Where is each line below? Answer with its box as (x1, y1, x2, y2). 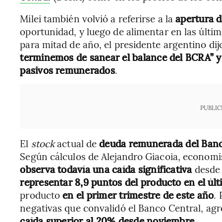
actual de (55, 137, 100, 150)
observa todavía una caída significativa (20, 163, 192, 175)
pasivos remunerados (20, 63, 115, 76)
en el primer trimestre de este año (62, 188, 214, 201)
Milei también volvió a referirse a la (20, 12, 176, 25)
